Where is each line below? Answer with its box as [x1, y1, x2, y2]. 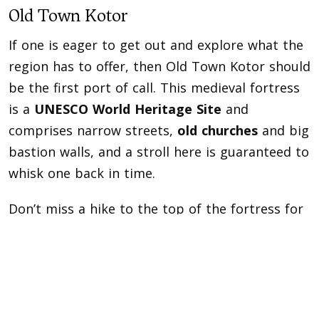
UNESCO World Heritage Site [34, 100, 221, 118]
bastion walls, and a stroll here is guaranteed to [9, 143, 309, 161]
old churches [177, 122, 258, 140]
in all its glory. [9, 264, 97, 282]
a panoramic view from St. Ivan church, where [9, 221, 293, 239]
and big [262, 122, 309, 140]
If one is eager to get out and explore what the [9, 36, 303, 54]
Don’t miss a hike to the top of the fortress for [9, 200, 303, 218]
